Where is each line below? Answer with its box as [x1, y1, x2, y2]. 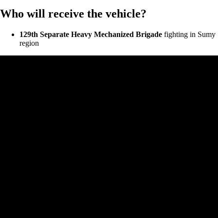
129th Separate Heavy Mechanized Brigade [19, 30, 162, 39]
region [19, 39, 39, 48]
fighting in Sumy [162, 30, 216, 39]
